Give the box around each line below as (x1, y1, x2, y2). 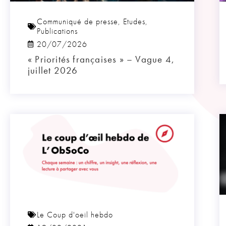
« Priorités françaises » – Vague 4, (28, 53, 175, 66)
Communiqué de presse (37, 16, 118, 27)
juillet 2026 (28, 64, 78, 77)
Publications (37, 26, 78, 37)
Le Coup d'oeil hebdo (37, 209, 113, 220)
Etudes (123, 16, 145, 27)
